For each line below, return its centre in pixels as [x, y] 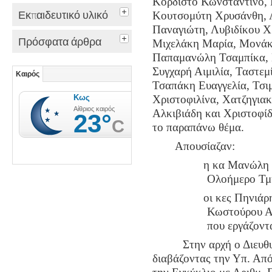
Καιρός [28, 74]
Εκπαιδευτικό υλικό [63, 15]
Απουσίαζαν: [205, 146]
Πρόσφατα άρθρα [60, 42]
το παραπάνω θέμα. [198, 127]
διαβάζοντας [183, 259]
